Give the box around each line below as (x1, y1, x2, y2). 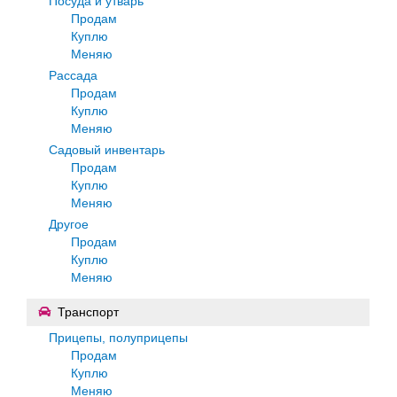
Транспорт (58, 304, 119, 319)
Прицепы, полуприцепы (49, 330, 188, 345)
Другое (49, 216, 89, 231)
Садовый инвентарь (49, 142, 165, 157)
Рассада (49, 67, 97, 82)
